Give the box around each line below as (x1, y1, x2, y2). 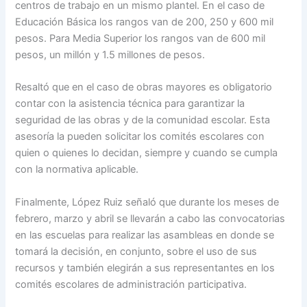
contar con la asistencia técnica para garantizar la (15, 97, 245, 110)
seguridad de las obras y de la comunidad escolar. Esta (15, 114, 271, 127)
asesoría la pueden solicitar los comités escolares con (15, 130, 265, 143)
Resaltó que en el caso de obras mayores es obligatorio (15, 81, 273, 94)
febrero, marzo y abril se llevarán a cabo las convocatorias (15, 212, 286, 225)
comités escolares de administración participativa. (15, 278, 247, 291)
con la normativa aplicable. (15, 163, 139, 176)
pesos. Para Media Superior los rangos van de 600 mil (15, 32, 266, 45)
